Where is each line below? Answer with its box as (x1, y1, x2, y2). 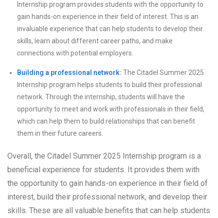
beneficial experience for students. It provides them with (7, 165, 200, 175)
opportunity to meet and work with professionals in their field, (17, 105, 204, 113)
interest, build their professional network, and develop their (7, 192, 207, 202)
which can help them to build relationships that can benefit (17, 117, 195, 126)
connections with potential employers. (17, 49, 133, 57)
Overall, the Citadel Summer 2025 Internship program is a (7, 151, 201, 161)
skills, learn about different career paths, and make (17, 37, 173, 45)
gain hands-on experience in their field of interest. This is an (17, 13, 199, 21)
